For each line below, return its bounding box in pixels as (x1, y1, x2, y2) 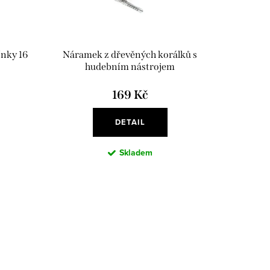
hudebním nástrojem (85, 60, 175, 72)
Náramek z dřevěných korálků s (63, 48, 198, 60)
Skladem (119, 146, 152, 159)
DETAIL (115, 116, 145, 128)
